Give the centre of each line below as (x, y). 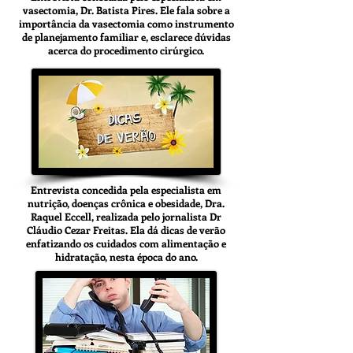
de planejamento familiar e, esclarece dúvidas (126, 37)
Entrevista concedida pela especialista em (126, 190)
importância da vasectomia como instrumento (126, 23)
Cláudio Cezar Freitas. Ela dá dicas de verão (126, 230)
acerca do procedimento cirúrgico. (126, 50)
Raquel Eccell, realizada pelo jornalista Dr (126, 216)
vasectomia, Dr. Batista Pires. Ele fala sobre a (126, 10)
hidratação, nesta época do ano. (126, 256)
